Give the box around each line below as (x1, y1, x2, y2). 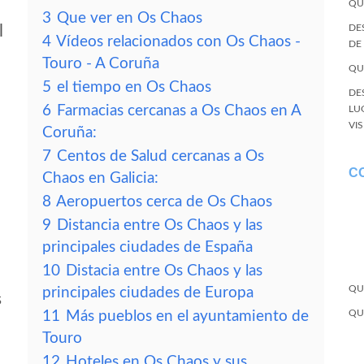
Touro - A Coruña (42, 56, 159, 71)
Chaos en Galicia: (42, 171, 158, 186)
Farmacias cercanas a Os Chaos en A (57, 103, 301, 119)
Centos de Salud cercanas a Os (57, 149, 264, 164)
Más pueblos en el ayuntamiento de (66, 309, 309, 324)
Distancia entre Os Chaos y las (57, 218, 262, 233)
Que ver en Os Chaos (57, 11, 202, 26)
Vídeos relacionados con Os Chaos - (56, 34, 301, 50)
